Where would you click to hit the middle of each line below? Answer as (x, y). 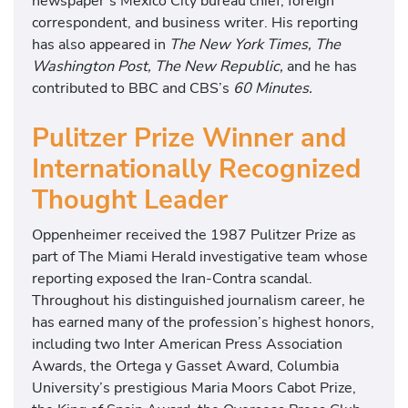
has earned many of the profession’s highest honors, (203, 321)
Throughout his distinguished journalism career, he (199, 300)
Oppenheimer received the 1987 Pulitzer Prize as (194, 234)
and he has (320, 66)
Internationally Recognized (196, 169)
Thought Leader (130, 200)
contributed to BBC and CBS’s (133, 88)
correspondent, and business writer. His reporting (195, 23)
